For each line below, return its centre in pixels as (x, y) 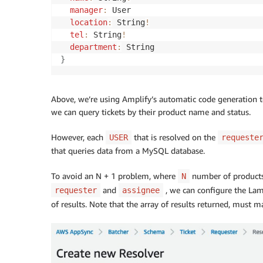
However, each (78, 137)
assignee (141, 190)
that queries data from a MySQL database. (128, 151)
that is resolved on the (175, 137)
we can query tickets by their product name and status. (151, 112)
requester (76, 190)
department (93, 47)
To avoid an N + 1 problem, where (114, 176)
